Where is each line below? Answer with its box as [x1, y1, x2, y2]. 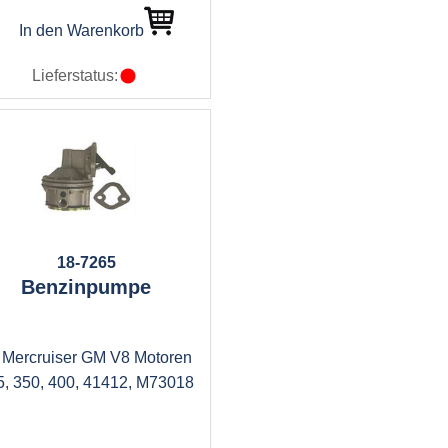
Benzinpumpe [21, 276, 151, 298]
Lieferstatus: [32, 67, 118, 84]
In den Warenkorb [18, 22, 144, 39]
